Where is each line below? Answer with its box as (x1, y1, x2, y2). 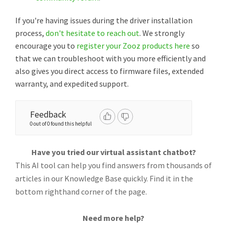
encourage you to (15, 41, 77, 51)
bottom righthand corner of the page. (15, 186, 147, 197)
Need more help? (83, 213, 144, 223)
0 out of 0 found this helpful (30, 120, 92, 127)
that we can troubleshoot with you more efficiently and (15, 53, 206, 63)
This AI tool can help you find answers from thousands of (15, 160, 212, 170)
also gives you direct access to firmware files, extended (15, 66, 204, 76)
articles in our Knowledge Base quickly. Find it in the (15, 173, 193, 183)
